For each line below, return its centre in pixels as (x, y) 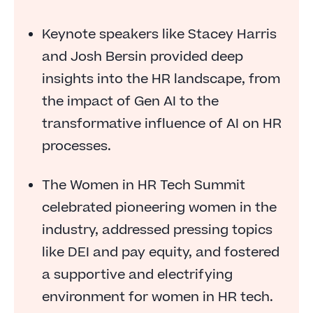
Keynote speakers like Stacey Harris (159, 35)
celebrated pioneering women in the (159, 208)
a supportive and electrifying (137, 275)
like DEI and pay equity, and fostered (161, 253)
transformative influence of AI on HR (162, 124)
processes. (77, 146)
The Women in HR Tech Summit (144, 185)
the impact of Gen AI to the (130, 102)
